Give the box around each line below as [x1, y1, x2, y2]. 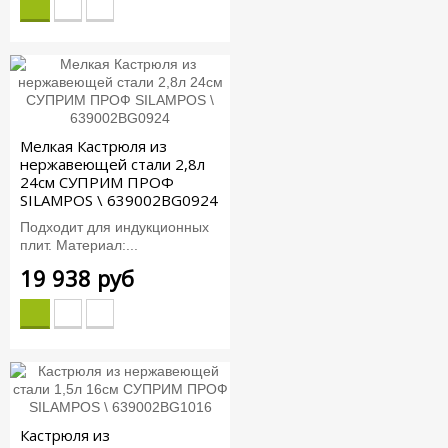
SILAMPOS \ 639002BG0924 [20, 190, 218, 211]
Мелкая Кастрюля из [20, 136, 167, 157]
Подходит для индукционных [20, 218, 209, 235]
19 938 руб [20, 262, 134, 293]
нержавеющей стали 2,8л [20, 154, 205, 175]
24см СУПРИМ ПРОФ [20, 172, 174, 193]
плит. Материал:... [20, 236, 138, 253]
